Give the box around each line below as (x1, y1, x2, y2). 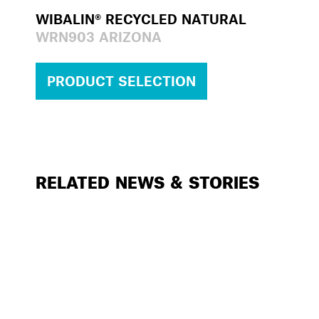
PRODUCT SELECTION (47, 73, 196, 90)
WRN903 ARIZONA (36, 28, 162, 45)
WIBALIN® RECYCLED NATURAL (36, 10, 246, 27)
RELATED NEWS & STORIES (36, 172, 259, 192)
